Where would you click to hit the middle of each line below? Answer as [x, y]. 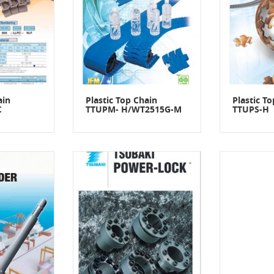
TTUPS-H [251, 110]
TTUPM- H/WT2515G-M [134, 110]
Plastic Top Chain [121, 101]
